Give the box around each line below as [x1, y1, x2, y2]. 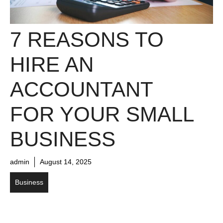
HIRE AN [10, 52, 94, 76]
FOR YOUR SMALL [10, 102, 193, 126]
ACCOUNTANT [10, 77, 153, 101]
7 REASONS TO [10, 27, 164, 51]
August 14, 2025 [40, 157, 92, 166]
